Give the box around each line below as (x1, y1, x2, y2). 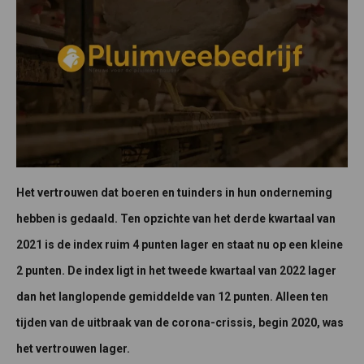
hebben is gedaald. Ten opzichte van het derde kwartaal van (16, 211, 336, 225)
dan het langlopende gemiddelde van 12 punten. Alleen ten (16, 289, 328, 303)
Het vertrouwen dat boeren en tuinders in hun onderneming (16, 185, 332, 199)
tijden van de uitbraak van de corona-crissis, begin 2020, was (16, 315, 344, 329)
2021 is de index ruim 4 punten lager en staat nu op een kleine (16, 237, 343, 251)
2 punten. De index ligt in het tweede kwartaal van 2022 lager (16, 263, 336, 277)
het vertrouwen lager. (16, 341, 130, 355)
